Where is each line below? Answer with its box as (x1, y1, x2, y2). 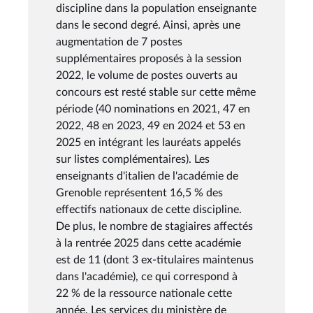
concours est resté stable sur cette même (56, 86, 256, 98)
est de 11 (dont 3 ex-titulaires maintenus (56, 254, 254, 265)
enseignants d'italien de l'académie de (56, 170, 238, 182)
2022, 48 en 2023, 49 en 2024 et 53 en (56, 119, 245, 131)
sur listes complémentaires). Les (56, 153, 210, 165)
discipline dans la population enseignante (56, 2, 256, 14)
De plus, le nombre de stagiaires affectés (56, 220, 253, 232)
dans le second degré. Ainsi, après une (56, 19, 240, 31)
